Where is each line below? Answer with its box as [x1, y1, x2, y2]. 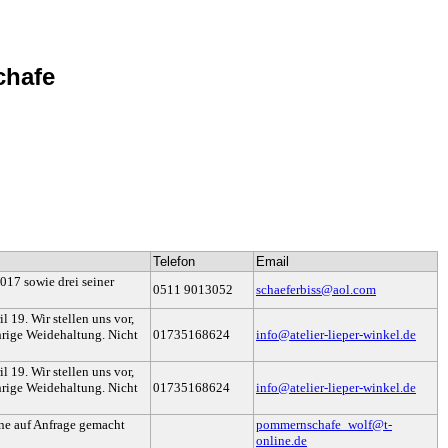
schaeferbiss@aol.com [256, 282, 376, 298]
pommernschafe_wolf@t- [256, 417, 392, 433]
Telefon [153, 254, 195, 270]
